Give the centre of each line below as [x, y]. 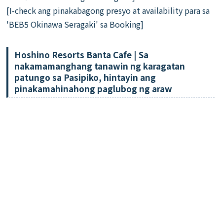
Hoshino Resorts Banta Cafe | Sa [82, 55]
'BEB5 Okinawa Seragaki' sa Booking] [75, 24]
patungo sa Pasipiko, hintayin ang [85, 77]
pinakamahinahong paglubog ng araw [93, 89]
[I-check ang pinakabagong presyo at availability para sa [108, 11]
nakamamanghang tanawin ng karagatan [100, 66]
